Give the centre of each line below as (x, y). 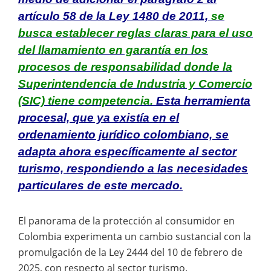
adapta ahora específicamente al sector (127, 151)
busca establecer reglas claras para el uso (135, 33)
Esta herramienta (202, 100)
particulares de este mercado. (100, 185)
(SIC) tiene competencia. (86, 100)
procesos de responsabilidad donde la (125, 67)
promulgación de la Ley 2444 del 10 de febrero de (130, 252)
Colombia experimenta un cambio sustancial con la (135, 236)
